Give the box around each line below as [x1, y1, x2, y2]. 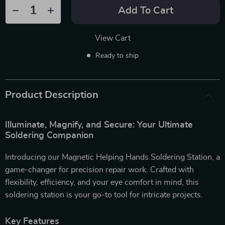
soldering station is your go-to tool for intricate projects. [5, 190, 203, 199]
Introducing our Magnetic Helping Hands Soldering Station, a [5, 153, 220, 161]
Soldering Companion [5, 131, 93, 140]
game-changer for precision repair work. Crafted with [5, 165, 194, 174]
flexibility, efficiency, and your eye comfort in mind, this [5, 178, 199, 186]
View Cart [94, 34, 131, 42]
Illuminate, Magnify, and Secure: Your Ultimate [5, 120, 193, 130]
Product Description [5, 89, 98, 100]
